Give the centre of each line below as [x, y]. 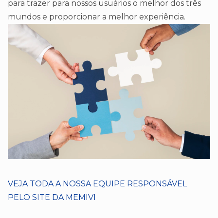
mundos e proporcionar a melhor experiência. [97, 17]
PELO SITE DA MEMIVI [52, 198]
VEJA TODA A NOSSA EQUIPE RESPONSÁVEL [97, 184]
